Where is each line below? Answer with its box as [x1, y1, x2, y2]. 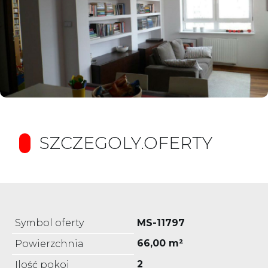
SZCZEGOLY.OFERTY [39, 132, 212, 153]
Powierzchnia [15, 237, 84, 249]
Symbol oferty [15, 217, 84, 229]
